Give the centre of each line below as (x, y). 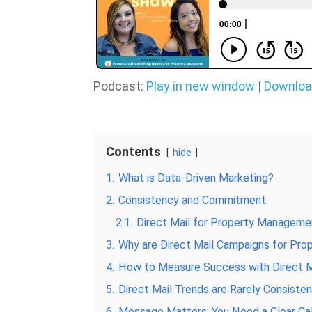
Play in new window (201, 86)
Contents (134, 151)
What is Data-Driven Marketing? (196, 178)
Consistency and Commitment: (194, 200)
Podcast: (120, 86)
